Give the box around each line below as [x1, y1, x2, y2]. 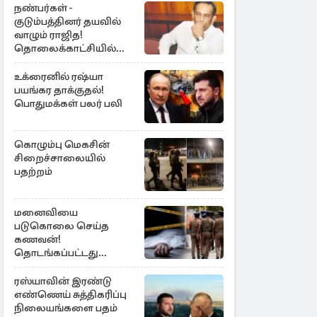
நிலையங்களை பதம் [14, 301, 117, 314]
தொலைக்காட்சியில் [14, 42, 116, 54]
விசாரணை [14, 260, 72, 272]
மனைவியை [14, 206, 78, 219]
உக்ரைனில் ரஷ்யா [14, 70, 103, 83]
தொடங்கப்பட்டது [14, 246, 98, 259]
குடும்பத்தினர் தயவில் [14, 15, 121, 28]
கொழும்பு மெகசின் [14, 138, 110, 151]
